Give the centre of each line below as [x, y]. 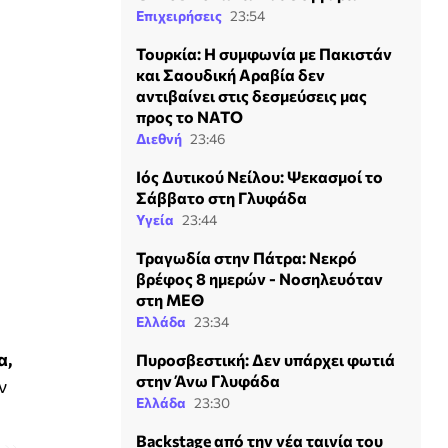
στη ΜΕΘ [170, 300]
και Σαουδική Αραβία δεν [230, 75]
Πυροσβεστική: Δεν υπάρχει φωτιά [265, 360]
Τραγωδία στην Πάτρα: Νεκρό [246, 258]
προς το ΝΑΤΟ [189, 117]
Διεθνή [159, 139]
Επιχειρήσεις [179, 16]
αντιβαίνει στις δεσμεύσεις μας [251, 96]
